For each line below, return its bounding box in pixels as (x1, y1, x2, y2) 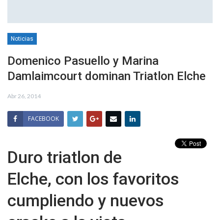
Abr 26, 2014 (7, 92, 41, 100)
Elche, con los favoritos (7, 169, 179, 189)
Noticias (11, 35, 33, 43)
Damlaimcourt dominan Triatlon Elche (7, 69, 206, 83)
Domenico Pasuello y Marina (7, 54, 159, 68)
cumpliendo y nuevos (7, 191, 164, 211)
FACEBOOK (28, 114, 59, 123)
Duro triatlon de (7, 147, 122, 167)
